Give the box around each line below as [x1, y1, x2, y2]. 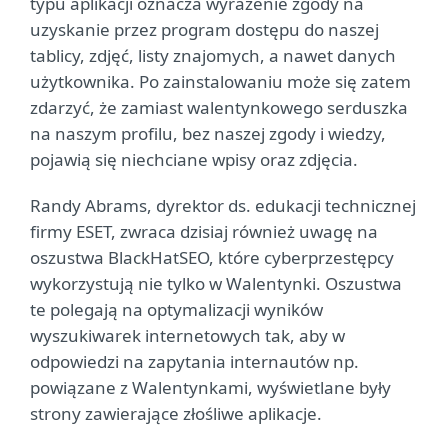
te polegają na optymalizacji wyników [30, 298, 323, 321]
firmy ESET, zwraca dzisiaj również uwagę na [30, 220, 378, 243]
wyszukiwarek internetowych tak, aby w [30, 324, 345, 347]
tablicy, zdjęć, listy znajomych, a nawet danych [30, 44, 396, 67]
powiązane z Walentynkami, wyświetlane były [30, 376, 391, 399]
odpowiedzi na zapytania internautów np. [30, 350, 359, 373]
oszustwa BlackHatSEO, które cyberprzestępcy [30, 246, 394, 269]
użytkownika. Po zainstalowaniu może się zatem [30, 70, 411, 93]
